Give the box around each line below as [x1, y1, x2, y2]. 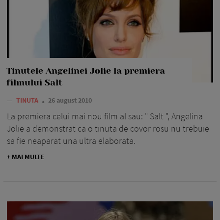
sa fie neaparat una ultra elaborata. [7, 135, 136, 146]
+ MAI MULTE [7, 152, 45, 161]
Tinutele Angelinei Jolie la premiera [6, 65, 165, 76]
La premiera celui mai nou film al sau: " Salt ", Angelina [7, 110, 203, 122]
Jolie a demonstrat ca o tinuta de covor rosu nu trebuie [7, 122, 209, 134]
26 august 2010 [48, 95, 92, 105]
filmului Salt [6, 77, 62, 87]
